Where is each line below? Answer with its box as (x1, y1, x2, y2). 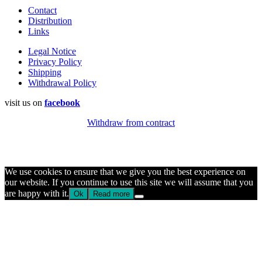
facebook (44, 98, 80, 108)
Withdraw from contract (87, 118, 175, 128)
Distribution (28, 16, 72, 26)
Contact (28, 5, 57, 16)
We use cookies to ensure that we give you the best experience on (5, 167, 246, 177)
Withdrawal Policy (28, 78, 96, 88)
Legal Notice (28, 46, 76, 57)
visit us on (5, 98, 44, 108)
